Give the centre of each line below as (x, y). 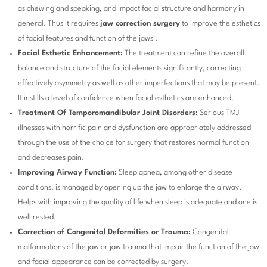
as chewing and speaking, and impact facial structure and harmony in (131, 9)
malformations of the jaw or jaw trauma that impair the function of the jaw (139, 247)
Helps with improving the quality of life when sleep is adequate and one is (138, 203)
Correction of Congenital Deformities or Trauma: (104, 232)
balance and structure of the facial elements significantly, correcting (129, 69)
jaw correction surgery (140, 24)
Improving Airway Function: (67, 173)
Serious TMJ (218, 113)
